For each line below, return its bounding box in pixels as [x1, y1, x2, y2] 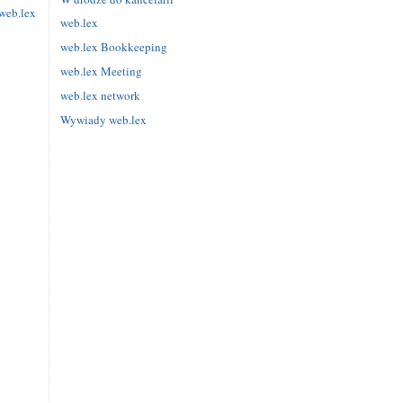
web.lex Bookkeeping [60, 39, 167, 56]
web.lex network [60, 87, 140, 104]
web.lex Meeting [60, 63, 142, 80]
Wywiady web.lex [60, 112, 147, 129]
